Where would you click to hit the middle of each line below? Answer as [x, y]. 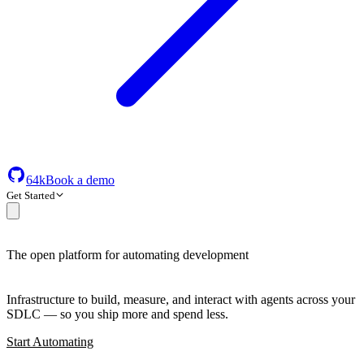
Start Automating [50, 341]
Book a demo [80, 180]
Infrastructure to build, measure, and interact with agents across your [181, 299]
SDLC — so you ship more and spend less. [117, 314]
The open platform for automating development [128, 254]
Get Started [31, 196]
